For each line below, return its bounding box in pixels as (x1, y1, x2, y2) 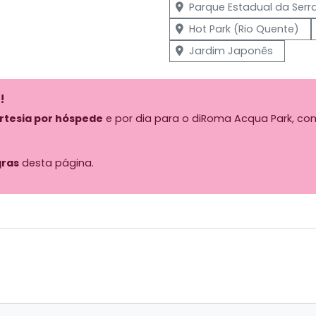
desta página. (19, 155, 94, 170)
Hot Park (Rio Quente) (189, 21, 299, 36)
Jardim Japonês (189, 43, 273, 58)
